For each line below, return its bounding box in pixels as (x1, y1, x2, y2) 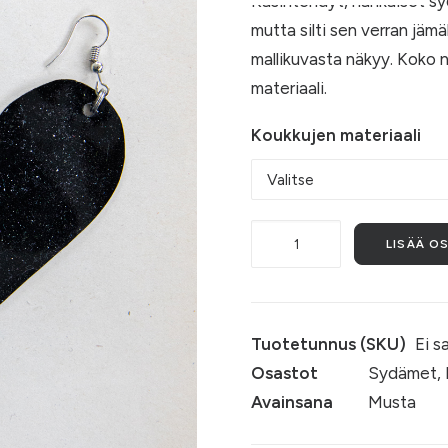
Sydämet (368, 363, 437, 383)
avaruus (250, 252, 308, 272)
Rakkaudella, (250, 223, 342, 243)
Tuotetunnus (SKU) (251, 334, 406, 354)
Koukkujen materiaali (251, 125, 421, 145)
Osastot (251, 363, 318, 383)
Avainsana (251, 392, 333, 412)
